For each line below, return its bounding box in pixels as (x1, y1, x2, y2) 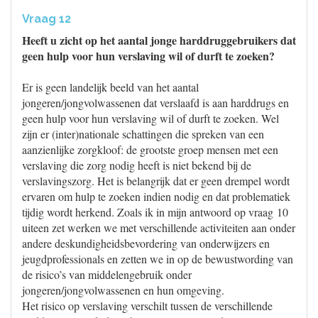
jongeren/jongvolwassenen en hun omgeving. (22, 283, 224, 297)
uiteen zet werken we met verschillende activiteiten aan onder (22, 220, 295, 235)
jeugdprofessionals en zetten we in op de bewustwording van (22, 251, 293, 266)
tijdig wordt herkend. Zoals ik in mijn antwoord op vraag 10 (22, 204, 288, 219)
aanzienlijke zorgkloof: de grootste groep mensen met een (22, 142, 278, 157)
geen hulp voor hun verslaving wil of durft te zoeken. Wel (22, 111, 279, 126)
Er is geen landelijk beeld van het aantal (22, 79, 199, 94)
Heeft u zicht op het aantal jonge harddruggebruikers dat (22, 32, 296, 48)
